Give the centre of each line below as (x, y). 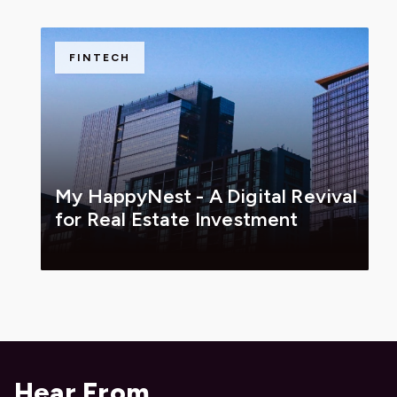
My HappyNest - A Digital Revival (206, 196)
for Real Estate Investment (177, 219)
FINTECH (100, 58)
